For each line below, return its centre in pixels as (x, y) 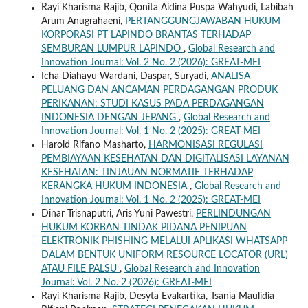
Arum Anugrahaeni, (83, 21)
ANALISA (230, 76)
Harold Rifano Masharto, (95, 145)
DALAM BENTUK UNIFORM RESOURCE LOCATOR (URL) (164, 255)
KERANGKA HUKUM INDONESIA (115, 186)
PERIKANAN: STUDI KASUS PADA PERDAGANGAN (152, 103)
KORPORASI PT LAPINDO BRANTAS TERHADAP (146, 35)
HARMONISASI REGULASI (205, 145)
